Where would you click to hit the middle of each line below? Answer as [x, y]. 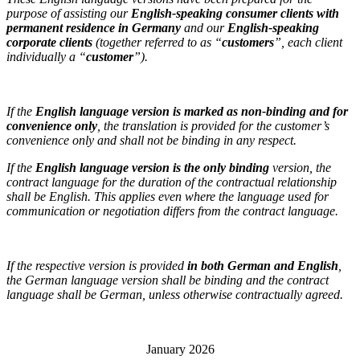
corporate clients [49, 43]
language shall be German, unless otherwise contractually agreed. [175, 295]
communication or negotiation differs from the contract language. [172, 211]
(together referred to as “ [157, 43]
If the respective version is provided [97, 266]
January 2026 [180, 350]
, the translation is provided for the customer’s [213, 126]
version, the [300, 168]
